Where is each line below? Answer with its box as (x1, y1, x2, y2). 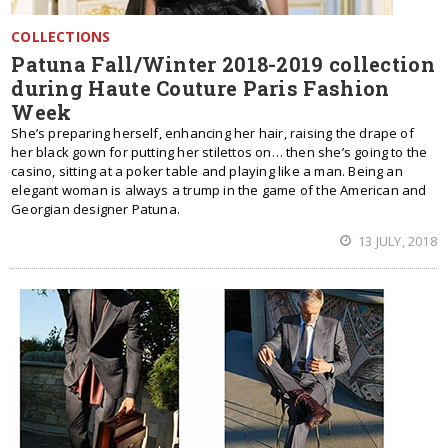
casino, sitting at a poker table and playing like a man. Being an (11, 162, 403, 180)
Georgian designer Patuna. (11, 200, 181, 218)
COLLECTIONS (11, 27, 111, 46)
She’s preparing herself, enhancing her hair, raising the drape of (11, 124, 414, 142)
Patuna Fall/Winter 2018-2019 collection (11, 51, 435, 77)
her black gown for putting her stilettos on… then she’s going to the (11, 143, 428, 161)
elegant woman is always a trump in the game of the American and (11, 181, 427, 199)
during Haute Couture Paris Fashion (11, 75, 390, 101)
